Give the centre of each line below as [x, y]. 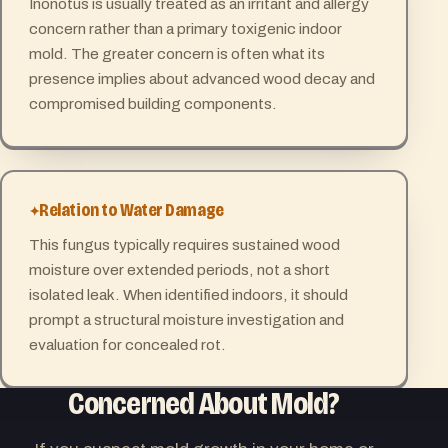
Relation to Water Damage [131, 211]
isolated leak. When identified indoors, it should [188, 294]
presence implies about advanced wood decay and [201, 79]
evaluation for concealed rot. [127, 344]
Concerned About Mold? [204, 404]
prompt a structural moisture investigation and [186, 319]
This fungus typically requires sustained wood [184, 244]
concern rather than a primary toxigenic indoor [185, 29]
